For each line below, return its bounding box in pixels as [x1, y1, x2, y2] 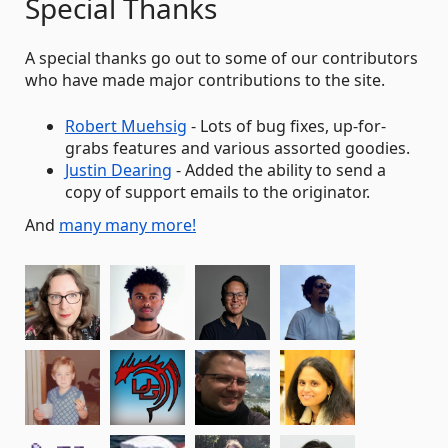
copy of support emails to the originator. [65, 181, 370, 203]
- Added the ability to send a [172, 159, 386, 181]
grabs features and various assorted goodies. [65, 137, 410, 159]
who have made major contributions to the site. [25, 69, 385, 91]
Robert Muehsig [65, 115, 187, 137]
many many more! [59, 214, 196, 236]
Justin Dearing [65, 159, 172, 181]
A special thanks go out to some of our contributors [25, 47, 418, 69]
